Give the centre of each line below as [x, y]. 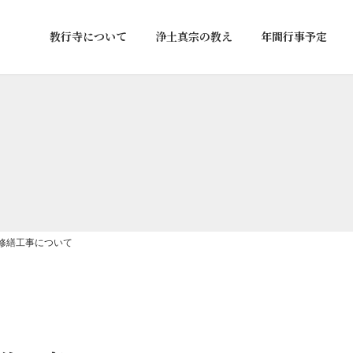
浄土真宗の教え [194, 37]
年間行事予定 [294, 37]
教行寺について [88, 37]
